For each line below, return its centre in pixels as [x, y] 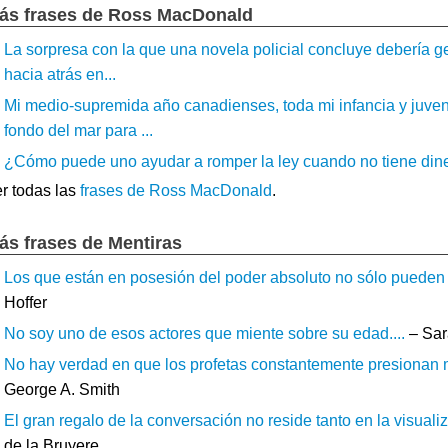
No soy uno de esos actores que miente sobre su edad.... [204, 333]
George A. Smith [62, 389]
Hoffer [25, 302]
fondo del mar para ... [78, 130]
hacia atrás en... [60, 74]
